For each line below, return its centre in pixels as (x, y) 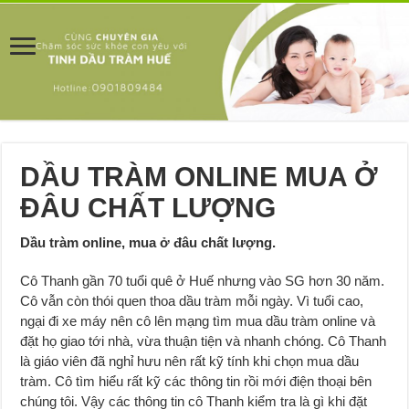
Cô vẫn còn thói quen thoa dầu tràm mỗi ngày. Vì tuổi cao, (192, 300)
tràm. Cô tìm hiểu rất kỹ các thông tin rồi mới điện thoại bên (196, 381)
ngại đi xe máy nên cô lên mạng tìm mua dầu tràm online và (198, 320)
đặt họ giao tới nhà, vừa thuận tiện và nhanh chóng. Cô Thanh (204, 341)
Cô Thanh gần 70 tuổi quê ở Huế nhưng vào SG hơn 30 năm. (203, 280)
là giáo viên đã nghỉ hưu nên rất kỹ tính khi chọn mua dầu (190, 361)
